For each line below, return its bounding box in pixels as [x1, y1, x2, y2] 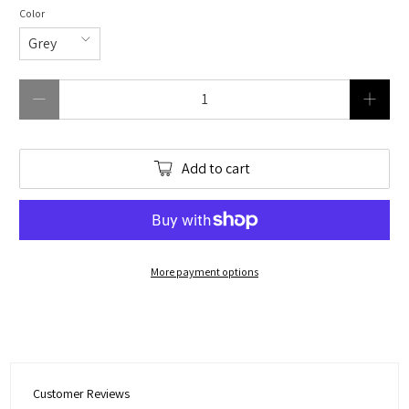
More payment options [151, 264, 258, 278]
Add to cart [181, 159, 250, 179]
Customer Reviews [33, 384, 131, 402]
